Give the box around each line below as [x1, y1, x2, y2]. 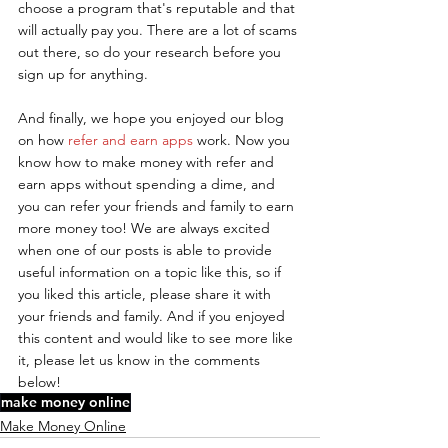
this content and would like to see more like [18, 328, 297, 347]
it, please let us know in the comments [18, 350, 264, 369]
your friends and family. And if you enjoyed [18, 306, 289, 325]
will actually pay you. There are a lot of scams [18, 20, 301, 39]
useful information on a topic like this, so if [18, 262, 285, 281]
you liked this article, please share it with [18, 284, 275, 303]
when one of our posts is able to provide [18, 240, 276, 259]
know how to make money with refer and [18, 152, 278, 171]
